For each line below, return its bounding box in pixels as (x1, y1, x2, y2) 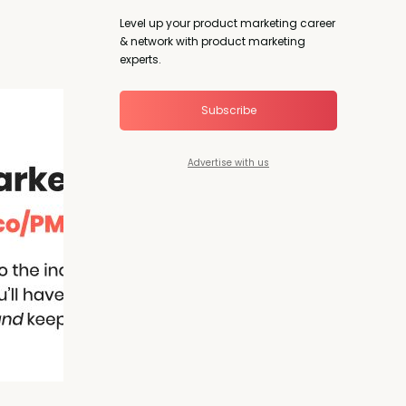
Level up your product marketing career (120, 14, 335, 31)
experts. (120, 51, 161, 67)
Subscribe (200, 101, 256, 118)
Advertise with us (188, 155, 269, 169)
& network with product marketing (120, 33, 305, 49)
